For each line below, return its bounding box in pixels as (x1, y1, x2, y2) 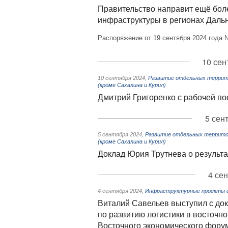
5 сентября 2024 (98, 131, 142, 137)
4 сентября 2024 (98, 188, 142, 194)
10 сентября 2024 (98, 75, 145, 81)
